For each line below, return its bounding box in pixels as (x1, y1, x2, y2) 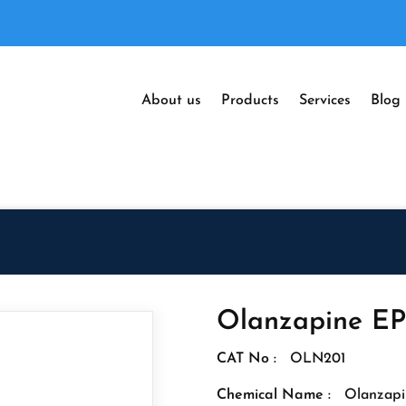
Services (299, 93, 351, 108)
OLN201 (290, 352, 345, 366)
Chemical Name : (217, 388, 331, 402)
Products (221, 93, 279, 108)
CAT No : (217, 352, 276, 366)
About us (141, 93, 201, 108)
